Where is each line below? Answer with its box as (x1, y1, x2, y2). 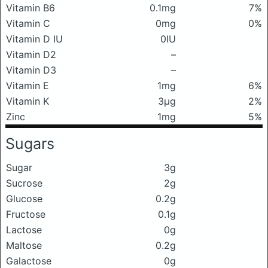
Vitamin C (6, 17, 50, 29)
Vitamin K (6, 95, 49, 107)
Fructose (6, 208, 45, 220)
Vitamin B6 (6, 2, 55, 14)
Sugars (5, 135, 54, 153)
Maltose (6, 239, 42, 251)
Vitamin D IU (6, 33, 63, 45)
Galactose (6, 255, 51, 267)
